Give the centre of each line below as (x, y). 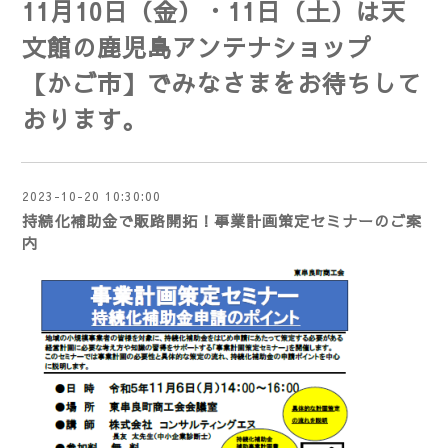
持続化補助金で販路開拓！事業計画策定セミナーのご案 (222, 220)
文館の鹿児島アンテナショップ (197, 47)
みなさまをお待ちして (297, 83)
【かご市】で (97, 83)
